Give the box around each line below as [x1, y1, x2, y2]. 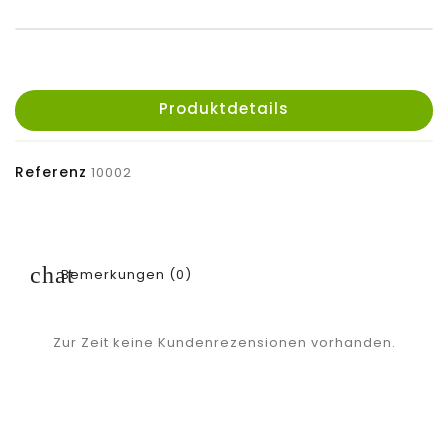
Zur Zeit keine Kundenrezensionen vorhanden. [52, 333, 396, 353]
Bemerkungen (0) [57, 264, 192, 284]
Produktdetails [159, 98, 289, 120]
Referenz [15, 162, 87, 183]
